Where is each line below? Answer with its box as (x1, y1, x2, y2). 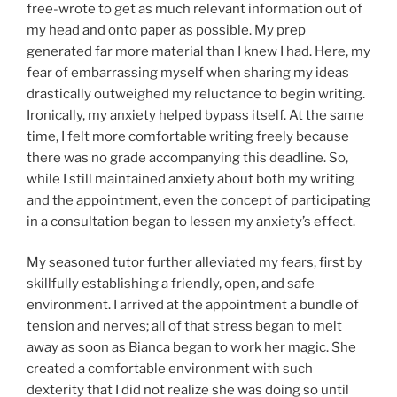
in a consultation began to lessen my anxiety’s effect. (27, 213, 358, 230)
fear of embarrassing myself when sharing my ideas (27, 64, 349, 81)
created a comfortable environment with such (27, 361, 313, 378)
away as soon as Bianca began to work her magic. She (27, 339, 356, 356)
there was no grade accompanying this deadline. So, (27, 149, 348, 166)
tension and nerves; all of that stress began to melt (27, 318, 342, 335)
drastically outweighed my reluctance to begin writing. (27, 85, 365, 102)
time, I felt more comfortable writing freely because (27, 128, 349, 144)
